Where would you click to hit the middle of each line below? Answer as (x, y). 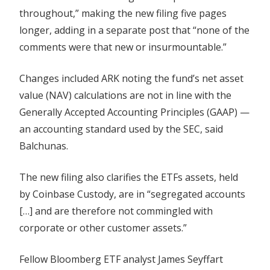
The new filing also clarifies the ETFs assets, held (129, 177)
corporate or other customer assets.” (103, 228)
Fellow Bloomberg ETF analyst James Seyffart (121, 259)
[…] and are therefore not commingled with (116, 211)
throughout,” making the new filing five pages (123, 13)
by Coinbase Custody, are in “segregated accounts (132, 194)
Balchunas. (44, 146)
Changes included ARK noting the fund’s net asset (131, 78)
